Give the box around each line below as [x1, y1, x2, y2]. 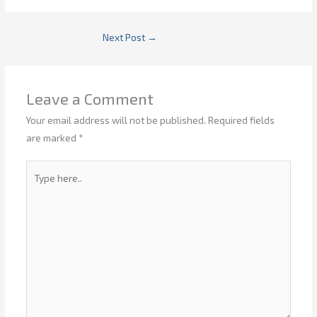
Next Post [103, 31, 147, 44]
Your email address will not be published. [25, 113, 206, 126]
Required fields [207, 113, 275, 126]
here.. [25, 180, 50, 193]
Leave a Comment [25, 88, 154, 108]
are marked [25, 131, 79, 144]
